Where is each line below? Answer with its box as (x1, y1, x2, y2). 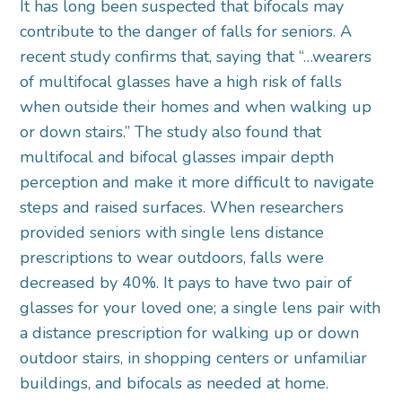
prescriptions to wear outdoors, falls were (20, 247, 325, 269)
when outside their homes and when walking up (20, 96, 372, 118)
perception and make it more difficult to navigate (20, 171, 375, 194)
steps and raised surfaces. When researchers (20, 197, 345, 219)
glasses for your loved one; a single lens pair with (20, 297, 381, 319)
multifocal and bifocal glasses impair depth (20, 146, 335, 169)
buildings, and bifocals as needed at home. (20, 372, 329, 395)
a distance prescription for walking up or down (20, 322, 360, 345)
